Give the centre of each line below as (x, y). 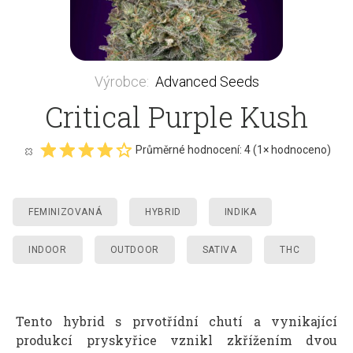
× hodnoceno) (297, 149)
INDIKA (240, 212)
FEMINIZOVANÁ (65, 212)
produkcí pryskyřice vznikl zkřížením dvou (176, 340)
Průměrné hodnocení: (190, 149)
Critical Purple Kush (176, 116)
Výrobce (120, 81)
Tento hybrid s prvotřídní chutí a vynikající (176, 321)
